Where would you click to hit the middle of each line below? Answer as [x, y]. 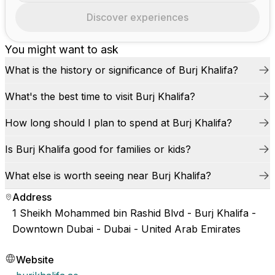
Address [32, 197]
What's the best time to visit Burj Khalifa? [100, 96]
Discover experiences [137, 17]
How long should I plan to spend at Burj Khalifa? [118, 123]
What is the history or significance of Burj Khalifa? [122, 70]
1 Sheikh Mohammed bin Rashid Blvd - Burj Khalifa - [134, 213]
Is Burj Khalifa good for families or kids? [98, 149]
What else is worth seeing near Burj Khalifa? [108, 176]
